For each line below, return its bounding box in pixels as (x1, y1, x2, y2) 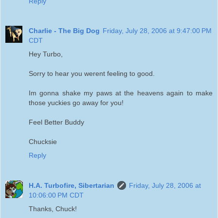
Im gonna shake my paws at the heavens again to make (29, 89, 213, 97)
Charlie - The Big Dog (29, 27, 100, 35)
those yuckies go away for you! (29, 99, 124, 107)
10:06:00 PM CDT (29, 191, 84, 200)
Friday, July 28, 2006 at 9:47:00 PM (103, 27, 212, 35)
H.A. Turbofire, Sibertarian (29, 182, 114, 190)
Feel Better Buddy (29, 118, 84, 127)
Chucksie (29, 138, 57, 146)
